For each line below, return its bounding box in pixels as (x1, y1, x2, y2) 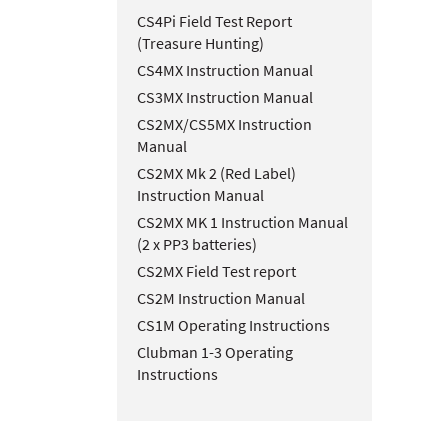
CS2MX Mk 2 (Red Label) (137, 163, 296, 184)
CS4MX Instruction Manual (137, 60, 313, 81)
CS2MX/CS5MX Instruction (137, 114, 312, 135)
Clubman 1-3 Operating (137, 342, 293, 363)
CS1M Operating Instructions (137, 315, 330, 336)
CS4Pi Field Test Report (137, 11, 292, 32)
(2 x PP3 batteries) (137, 234, 257, 255)
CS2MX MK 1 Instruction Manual (137, 212, 348, 233)
